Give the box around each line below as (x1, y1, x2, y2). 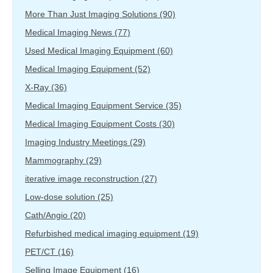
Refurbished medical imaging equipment (25, 228, 183, 238)
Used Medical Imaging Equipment (25, 45, 157, 55)
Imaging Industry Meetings (25, 136, 130, 147)
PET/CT (25, 246, 58, 257)
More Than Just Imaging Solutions (25, 9, 160, 19)
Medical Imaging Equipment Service (25, 100, 166, 110)
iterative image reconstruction (25, 173, 141, 183)
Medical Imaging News (25, 27, 115, 37)
